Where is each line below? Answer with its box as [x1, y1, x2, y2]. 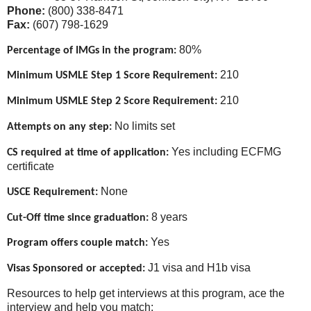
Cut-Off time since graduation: [7, 212, 149, 224]
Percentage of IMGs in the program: [7, 44, 176, 56]
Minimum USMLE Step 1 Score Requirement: [7, 70, 217, 82]
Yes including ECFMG [169, 145, 281, 158]
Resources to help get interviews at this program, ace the [7, 287, 285, 300]
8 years [149, 210, 187, 223]
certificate [7, 160, 54, 172]
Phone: [7, 4, 45, 17]
